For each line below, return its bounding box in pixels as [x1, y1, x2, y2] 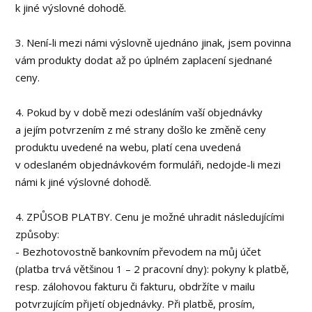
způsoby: [15, 227, 60, 241]
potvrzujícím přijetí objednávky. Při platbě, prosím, [15, 297, 256, 311]
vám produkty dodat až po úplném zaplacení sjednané [15, 53, 273, 67]
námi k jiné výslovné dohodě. [15, 175, 152, 189]
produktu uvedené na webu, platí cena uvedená [15, 140, 242, 154]
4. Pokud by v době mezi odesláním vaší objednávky [15, 105, 263, 119]
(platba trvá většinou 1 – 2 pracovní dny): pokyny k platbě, [15, 262, 290, 276]
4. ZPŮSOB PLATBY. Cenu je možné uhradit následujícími [15, 210, 285, 224]
